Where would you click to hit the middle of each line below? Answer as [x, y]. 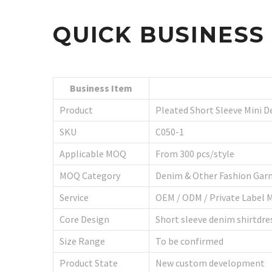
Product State [89, 263]
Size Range [82, 241]
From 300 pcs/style [195, 153]
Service [74, 197]
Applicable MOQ [93, 153]
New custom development [210, 263]
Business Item [101, 88]
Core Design [84, 219]
